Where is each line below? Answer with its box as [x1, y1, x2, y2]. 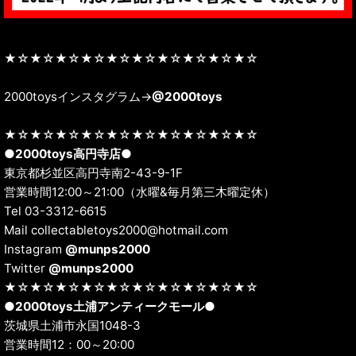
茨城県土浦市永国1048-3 [4, 317, 141, 333]
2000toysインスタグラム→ [4, 88, 152, 104]
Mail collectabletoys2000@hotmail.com [4, 222, 228, 238]
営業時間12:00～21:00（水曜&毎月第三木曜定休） [4, 184, 275, 199]
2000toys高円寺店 [15, 145, 121, 161]
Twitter [4, 260, 48, 276]
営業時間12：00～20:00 [4, 336, 134, 352]
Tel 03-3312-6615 [4, 203, 106, 219]
